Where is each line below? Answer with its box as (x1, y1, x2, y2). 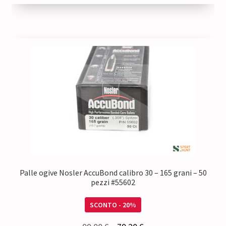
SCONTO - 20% (90, 200, 136, 210)
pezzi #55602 (91, 177, 135, 187)
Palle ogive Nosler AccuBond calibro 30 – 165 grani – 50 (19, 167, 207, 178)
